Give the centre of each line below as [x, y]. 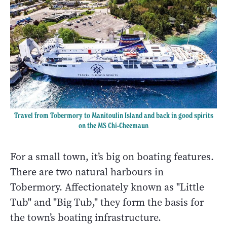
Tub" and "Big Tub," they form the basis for [107, 202]
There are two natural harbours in [87, 172]
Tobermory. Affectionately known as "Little [107, 187]
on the [88, 125]
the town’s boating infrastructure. [86, 217]
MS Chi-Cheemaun [123, 125]
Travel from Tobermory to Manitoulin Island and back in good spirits [113, 115]
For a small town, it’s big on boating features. [112, 157]
